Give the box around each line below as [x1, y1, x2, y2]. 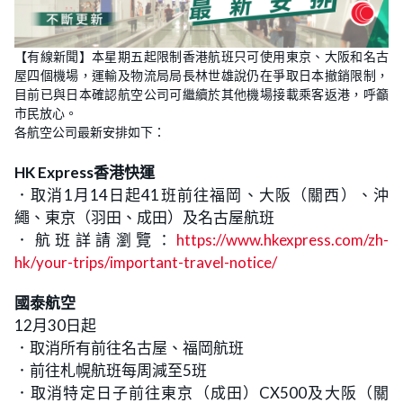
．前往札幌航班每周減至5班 [14, 361, 207, 380]
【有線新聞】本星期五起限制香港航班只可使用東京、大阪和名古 [14, 49, 389, 65]
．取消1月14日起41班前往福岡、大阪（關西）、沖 [14, 185, 389, 204]
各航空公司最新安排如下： [14, 124, 166, 140]
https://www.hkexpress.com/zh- [176, 230, 389, 249]
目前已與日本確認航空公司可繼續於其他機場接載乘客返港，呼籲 [14, 86, 389, 103]
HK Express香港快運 [14, 163, 155, 182]
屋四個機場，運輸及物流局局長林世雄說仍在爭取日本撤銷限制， [14, 67, 389, 84]
